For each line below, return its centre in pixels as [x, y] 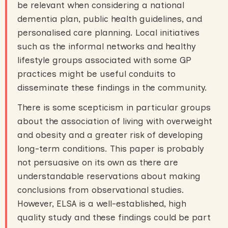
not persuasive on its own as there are [98, 162]
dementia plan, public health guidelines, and [110, 19]
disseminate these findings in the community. [112, 88]
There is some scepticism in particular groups [114, 107]
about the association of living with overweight [115, 121]
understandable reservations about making [109, 176]
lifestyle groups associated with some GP [104, 60]
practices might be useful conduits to [96, 74]
